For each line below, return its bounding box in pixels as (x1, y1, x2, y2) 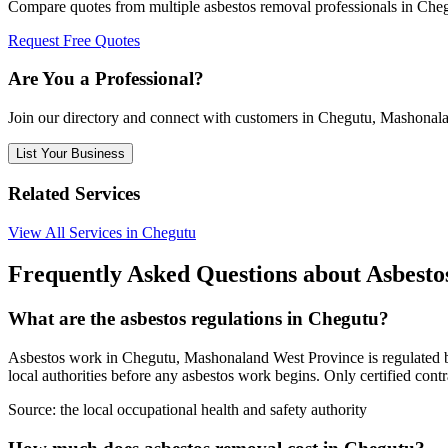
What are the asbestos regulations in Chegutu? (8, 308, 389, 330)
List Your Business (16, 146, 125, 162)
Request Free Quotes (8, 31, 140, 49)
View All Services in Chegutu (8, 223, 196, 241)
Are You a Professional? (8, 68, 204, 90)
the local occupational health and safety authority (60, 401, 367, 419)
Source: (8, 401, 60, 419)
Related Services (8, 182, 140, 204)
